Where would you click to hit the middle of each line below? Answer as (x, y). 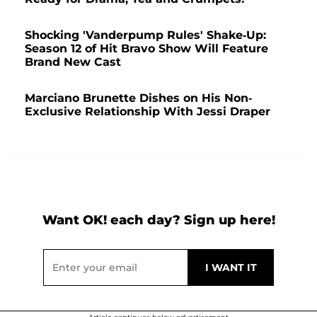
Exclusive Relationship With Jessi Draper (148, 112)
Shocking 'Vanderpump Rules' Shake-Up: (145, 35)
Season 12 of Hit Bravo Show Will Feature (146, 49)
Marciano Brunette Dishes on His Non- (138, 98)
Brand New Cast (73, 62)
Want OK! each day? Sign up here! (158, 220)
